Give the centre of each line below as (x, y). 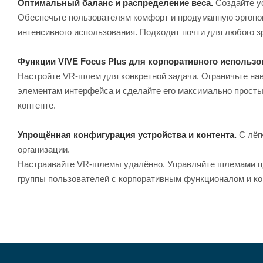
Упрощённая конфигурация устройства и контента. (127, 134)
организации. (44, 149)
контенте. (37, 105)
